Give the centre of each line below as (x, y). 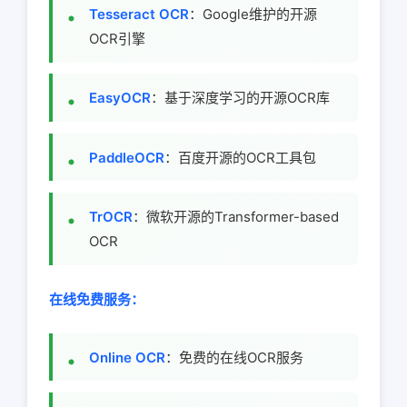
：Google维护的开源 (253, 14)
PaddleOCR (127, 157)
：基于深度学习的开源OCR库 (240, 98)
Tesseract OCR (139, 14)
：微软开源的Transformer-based (236, 216)
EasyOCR (120, 98)
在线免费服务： (97, 299)
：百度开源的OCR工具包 (240, 157)
